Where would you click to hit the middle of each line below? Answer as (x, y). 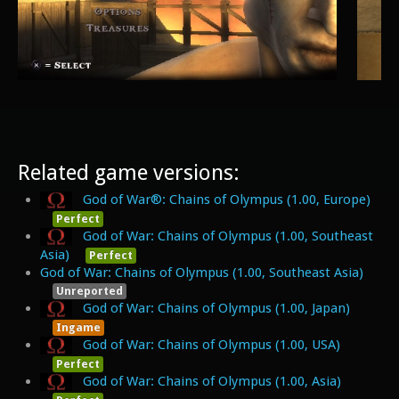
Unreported (89, 290)
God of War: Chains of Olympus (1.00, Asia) (212, 381)
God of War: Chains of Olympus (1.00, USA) (212, 344)
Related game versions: (129, 173)
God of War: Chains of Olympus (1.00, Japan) (217, 308)
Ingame (78, 327)
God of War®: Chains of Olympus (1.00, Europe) (227, 199)
